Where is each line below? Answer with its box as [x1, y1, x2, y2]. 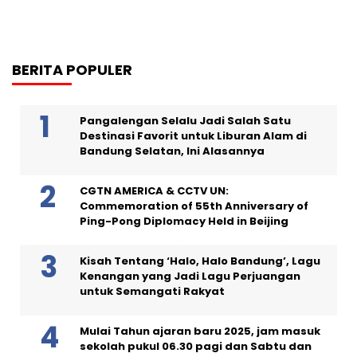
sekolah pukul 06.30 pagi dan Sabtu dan [80, 338, 312, 354]
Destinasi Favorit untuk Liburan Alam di [80, 127, 307, 143]
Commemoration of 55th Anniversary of [80, 198, 308, 214]
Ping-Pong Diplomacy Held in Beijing [80, 213, 288, 229]
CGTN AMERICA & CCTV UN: [80, 182, 229, 198]
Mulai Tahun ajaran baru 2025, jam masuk [80, 323, 320, 339]
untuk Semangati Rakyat [80, 283, 225, 299]
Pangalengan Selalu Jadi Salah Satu [80, 112, 291, 128]
